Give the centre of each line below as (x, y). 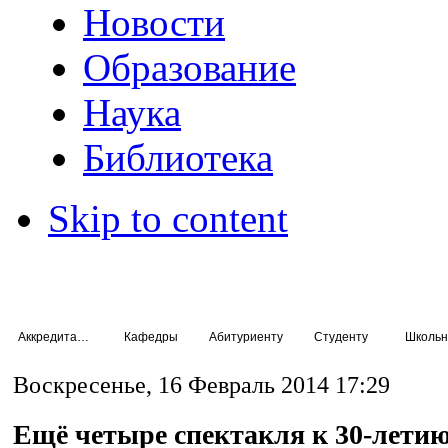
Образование (190, 67)
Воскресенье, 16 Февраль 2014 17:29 (201, 385)
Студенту (340, 336)
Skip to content (168, 218)
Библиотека (178, 157)
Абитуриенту (245, 336)
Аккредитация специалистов (83, 336)
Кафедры (150, 336)
